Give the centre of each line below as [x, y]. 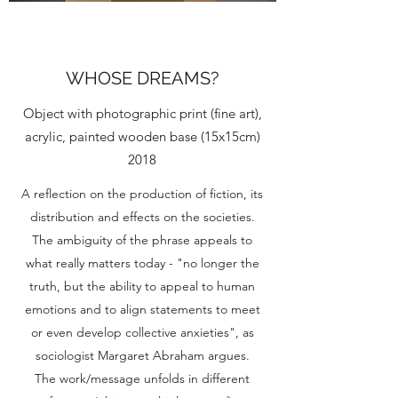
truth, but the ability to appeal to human [142, 286]
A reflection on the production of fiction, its [142, 194]
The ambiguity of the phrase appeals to [142, 240]
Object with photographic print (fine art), [142, 113]
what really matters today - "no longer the [142, 263]
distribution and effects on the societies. [142, 217]
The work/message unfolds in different [142, 378]
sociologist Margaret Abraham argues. [142, 355]
